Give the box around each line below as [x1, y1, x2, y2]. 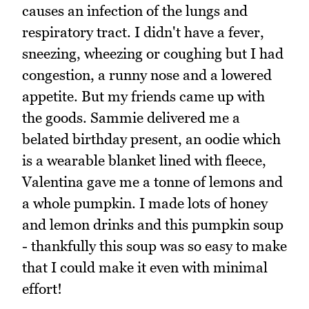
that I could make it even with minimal [22, 258, 268, 276]
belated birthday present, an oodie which [22, 130, 281, 148]
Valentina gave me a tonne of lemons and [22, 172, 283, 190]
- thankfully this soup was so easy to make [22, 237, 287, 255]
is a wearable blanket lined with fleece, [22, 151, 266, 169]
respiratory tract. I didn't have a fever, [22, 23, 264, 41]
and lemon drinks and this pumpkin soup [22, 215, 283, 233]
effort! [22, 279, 62, 297]
